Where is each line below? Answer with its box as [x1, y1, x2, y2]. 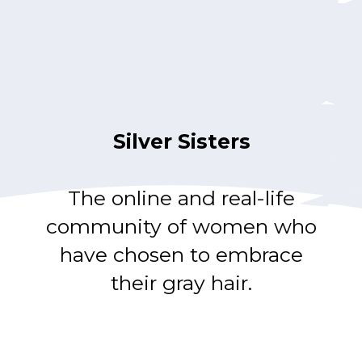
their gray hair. [111, 270, 253, 295]
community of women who [46, 213, 318, 238]
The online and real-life [68, 185, 296, 210]
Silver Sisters [112, 128, 250, 154]
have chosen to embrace [60, 242, 304, 267]
